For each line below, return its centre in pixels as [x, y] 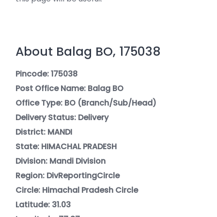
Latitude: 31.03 [43, 205]
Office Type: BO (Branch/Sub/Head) [86, 103]
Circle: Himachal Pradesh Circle [77, 190]
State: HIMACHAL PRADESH [66, 147]
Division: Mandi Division [61, 161]
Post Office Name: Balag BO [70, 88]
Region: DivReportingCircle [68, 176]
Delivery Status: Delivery [62, 117]
